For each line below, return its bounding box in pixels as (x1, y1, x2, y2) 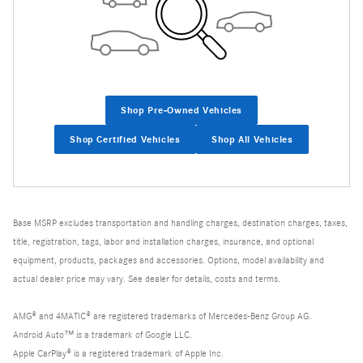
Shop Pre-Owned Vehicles (120, 104, 243, 116)
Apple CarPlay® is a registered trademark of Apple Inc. (13, 348, 224, 360)
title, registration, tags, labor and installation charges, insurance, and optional (13, 236, 314, 248)
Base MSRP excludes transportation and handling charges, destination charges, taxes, (13, 217, 348, 229)
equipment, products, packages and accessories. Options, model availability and (13, 254, 324, 267)
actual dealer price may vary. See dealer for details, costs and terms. (13, 273, 280, 285)
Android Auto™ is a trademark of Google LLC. (13, 329, 192, 341)
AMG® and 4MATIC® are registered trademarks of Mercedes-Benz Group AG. (13, 310, 311, 322)
